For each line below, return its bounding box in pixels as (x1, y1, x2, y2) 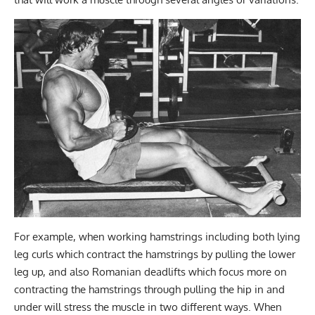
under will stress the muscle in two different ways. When (14, 300, 282, 314)
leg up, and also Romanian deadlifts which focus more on (14, 264, 287, 278)
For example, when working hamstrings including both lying (14, 229, 300, 243)
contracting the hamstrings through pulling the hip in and (14, 282, 285, 296)
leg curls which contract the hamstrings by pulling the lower (14, 247, 295, 261)
